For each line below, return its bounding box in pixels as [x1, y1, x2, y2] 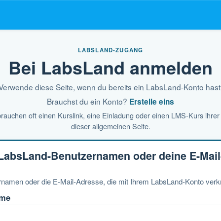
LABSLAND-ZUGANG [77, 46, 144, 54]
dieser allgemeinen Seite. [71, 121, 150, 131]
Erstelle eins [129, 96, 174, 107]
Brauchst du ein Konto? [47, 96, 129, 107]
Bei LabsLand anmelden [8, 54, 213, 80]
